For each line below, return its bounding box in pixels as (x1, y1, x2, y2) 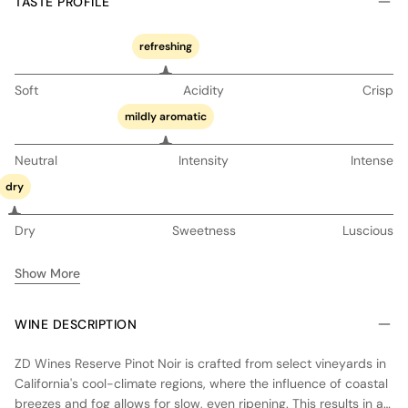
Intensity (178, 151, 229, 168)
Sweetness (171, 221, 236, 239)
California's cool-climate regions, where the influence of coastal (15, 374, 388, 392)
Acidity (183, 81, 225, 98)
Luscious (342, 221, 393, 239)
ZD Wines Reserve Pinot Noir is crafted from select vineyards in (15, 354, 386, 372)
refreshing (139, 38, 193, 54)
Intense (350, 151, 393, 168)
